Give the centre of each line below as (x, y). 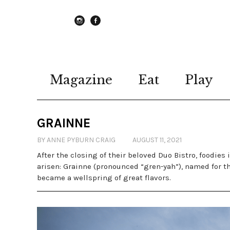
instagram (97, 30)
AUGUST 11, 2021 (157, 140)
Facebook (111, 30)
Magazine (81, 80)
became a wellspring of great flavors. (104, 178)
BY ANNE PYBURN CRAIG (76, 140)
